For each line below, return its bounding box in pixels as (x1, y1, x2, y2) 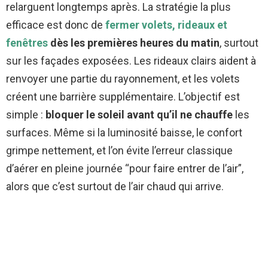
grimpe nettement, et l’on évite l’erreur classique (6, 144, 233, 157)
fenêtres (6, 36, 48, 50)
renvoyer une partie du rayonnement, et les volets (6, 72, 240, 86)
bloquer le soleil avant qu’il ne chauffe (45, 108, 233, 121)
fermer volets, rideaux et (105, 19, 227, 32)
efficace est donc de (6, 19, 105, 32)
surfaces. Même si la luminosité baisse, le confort (6, 126, 242, 139)
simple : (6, 108, 45, 121)
